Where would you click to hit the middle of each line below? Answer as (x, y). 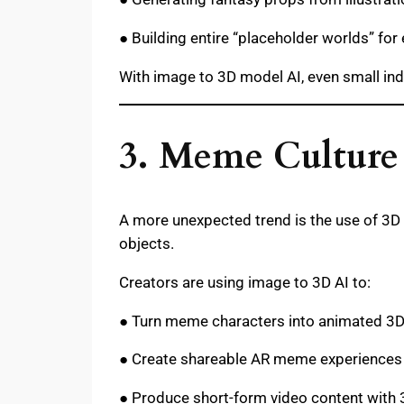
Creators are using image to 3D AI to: (245, 282)
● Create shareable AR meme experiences (261, 359)
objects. (147, 244)
